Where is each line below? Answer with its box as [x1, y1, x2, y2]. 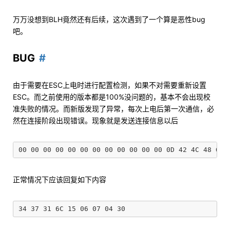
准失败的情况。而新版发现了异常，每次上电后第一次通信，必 [13, 104, 214, 113]
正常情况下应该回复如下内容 [13, 175, 106, 184]
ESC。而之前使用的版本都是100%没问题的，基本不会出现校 [13, 92, 210, 101]
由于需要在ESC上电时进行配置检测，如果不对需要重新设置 [13, 81, 206, 89]
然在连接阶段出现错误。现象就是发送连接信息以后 [13, 116, 178, 125]
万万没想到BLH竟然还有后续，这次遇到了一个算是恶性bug [13, 15, 205, 24]
